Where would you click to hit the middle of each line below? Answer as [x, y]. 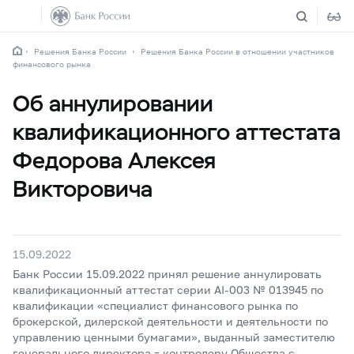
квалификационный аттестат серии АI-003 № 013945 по [168, 290]
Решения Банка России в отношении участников [237, 51]
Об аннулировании [113, 104]
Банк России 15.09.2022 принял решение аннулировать [167, 274]
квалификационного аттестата [177, 132]
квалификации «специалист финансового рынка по [155, 305]
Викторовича [83, 189]
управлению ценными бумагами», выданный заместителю [174, 337]
